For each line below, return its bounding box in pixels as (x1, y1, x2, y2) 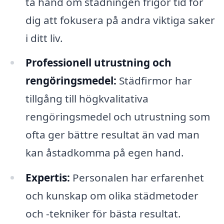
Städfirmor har (116, 73, 192, 88)
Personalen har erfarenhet (69, 170, 204, 185)
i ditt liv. (25, 30, 63, 45)
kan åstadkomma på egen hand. (25, 145, 184, 160)
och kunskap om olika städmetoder (25, 188, 198, 203)
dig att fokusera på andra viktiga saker (25, 12, 215, 27)
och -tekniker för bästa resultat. (25, 206, 181, 221)
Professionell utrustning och (25, 55, 171, 70)
